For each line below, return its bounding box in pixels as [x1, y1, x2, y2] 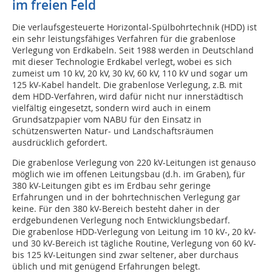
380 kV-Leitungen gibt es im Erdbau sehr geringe [12, 180, 211, 192]
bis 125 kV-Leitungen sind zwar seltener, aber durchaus [12, 249, 239, 261]
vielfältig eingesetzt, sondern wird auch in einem [12, 102, 211, 114]
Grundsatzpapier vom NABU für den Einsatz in [12, 114, 202, 126]
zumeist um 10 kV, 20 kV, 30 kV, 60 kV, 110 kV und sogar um [12, 67, 248, 80]
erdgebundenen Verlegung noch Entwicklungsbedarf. [12, 214, 230, 226]
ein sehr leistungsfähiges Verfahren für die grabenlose [12, 33, 236, 45]
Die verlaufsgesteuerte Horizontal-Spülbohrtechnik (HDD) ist [12, 21, 257, 33]
